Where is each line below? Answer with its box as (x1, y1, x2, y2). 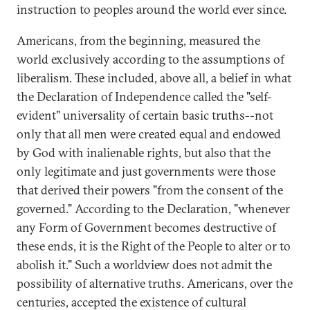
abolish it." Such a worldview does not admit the (17, 257, 272, 273)
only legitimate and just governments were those (17, 163, 275, 179)
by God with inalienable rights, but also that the (17, 145, 271, 161)
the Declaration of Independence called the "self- (17, 89, 272, 104)
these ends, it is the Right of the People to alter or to (17, 238, 291, 254)
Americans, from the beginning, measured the (17, 33, 260, 48)
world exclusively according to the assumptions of (17, 51, 284, 67)
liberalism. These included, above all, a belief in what (17, 70, 291, 86)
